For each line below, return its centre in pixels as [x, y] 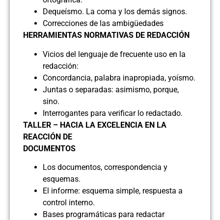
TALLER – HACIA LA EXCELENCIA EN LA [95, 125]
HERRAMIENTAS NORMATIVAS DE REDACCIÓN [106, 35]
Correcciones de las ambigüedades [103, 24]
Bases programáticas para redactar [104, 214]
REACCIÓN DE [48, 137]
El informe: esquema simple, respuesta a [113, 191]
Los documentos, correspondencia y [105, 167]
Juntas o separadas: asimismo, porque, [111, 89]
